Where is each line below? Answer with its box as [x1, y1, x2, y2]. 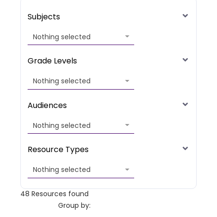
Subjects [28, 11, 60, 22]
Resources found [30, 188, 89, 199]
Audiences [28, 99, 67, 111]
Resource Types [28, 144, 89, 155]
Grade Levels [28, 55, 77, 67]
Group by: [58, 201, 91, 211]
